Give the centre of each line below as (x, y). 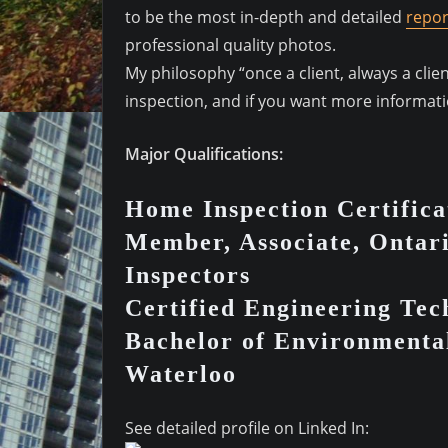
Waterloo (181, 374)
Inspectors (188, 275)
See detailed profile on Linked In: (247, 427)
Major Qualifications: (204, 154)
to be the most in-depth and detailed (265, 17)
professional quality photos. (230, 45)
